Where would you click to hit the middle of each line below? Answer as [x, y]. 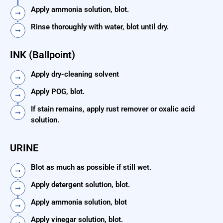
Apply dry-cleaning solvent [75, 74]
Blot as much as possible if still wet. [91, 167]
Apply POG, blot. [58, 92]
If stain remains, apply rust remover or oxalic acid [113, 109]
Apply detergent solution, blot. [80, 185]
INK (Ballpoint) [43, 55]
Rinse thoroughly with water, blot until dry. [100, 27]
